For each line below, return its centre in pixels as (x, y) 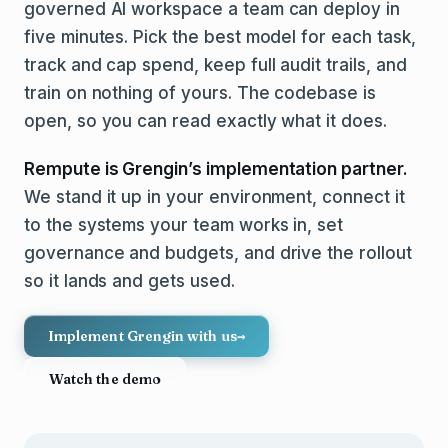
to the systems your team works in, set (184, 225)
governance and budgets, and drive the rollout (218, 253)
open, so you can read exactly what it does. (205, 121)
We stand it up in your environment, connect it (214, 197)
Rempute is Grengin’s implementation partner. (216, 169)
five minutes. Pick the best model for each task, (220, 37)
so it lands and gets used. (129, 281)
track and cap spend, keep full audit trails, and (215, 65)
